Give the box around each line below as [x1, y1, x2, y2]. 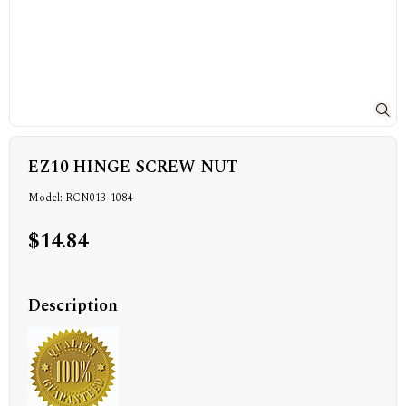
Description [28, 293, 118, 318]
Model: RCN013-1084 [28, 188, 132, 207]
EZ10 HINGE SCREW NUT [28, 154, 237, 179]
